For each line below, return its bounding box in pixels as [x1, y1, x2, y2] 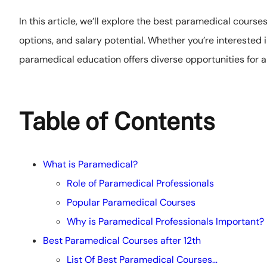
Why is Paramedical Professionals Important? [67, 215, 264, 228]
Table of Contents [19, 107, 215, 136]
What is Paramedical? [43, 158, 138, 171]
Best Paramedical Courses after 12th [43, 234, 201, 247]
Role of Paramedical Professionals [67, 177, 214, 190]
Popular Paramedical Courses [67, 196, 195, 209]
